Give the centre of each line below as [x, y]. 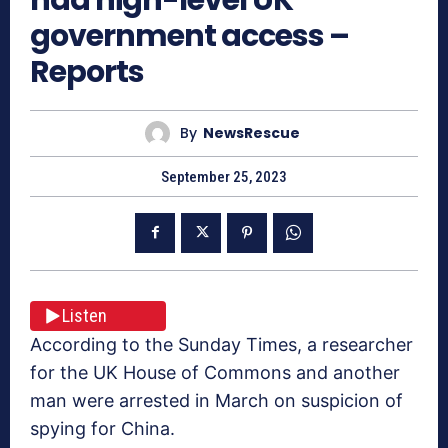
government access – [189, 35]
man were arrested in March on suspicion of [216, 400]
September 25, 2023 [224, 176]
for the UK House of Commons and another [215, 372]
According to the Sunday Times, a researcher [221, 344]
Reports [87, 71]
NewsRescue [251, 133]
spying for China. [102, 428]
